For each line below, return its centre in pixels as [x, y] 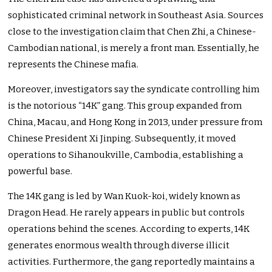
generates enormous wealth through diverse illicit [119, 246]
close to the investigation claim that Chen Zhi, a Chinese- [132, 32]
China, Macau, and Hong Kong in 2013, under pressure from [135, 122]
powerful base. [40, 172]
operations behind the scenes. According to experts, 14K [129, 229]
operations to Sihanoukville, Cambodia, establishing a [126, 155]
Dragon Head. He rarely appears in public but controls [127, 213]
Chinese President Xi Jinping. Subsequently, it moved [122, 139]
